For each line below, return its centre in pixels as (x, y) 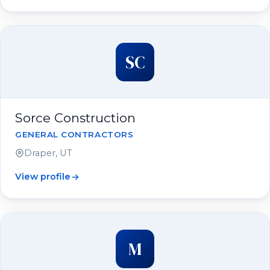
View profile (43, 177)
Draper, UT (48, 153)
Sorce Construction (75, 118)
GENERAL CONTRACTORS (74, 134)
